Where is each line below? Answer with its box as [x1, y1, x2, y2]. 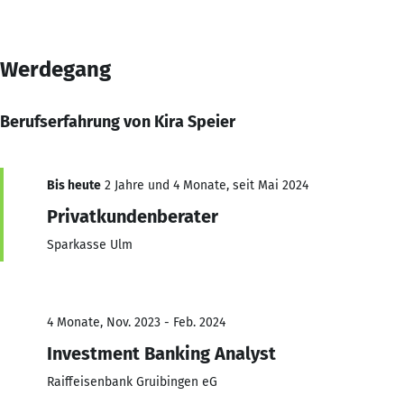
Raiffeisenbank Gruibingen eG [47, 373, 217, 390]
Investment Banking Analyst [47, 342, 276, 364]
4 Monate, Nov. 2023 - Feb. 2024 [47, 314, 225, 330]
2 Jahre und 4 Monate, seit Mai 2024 [101, 177, 308, 193]
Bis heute [47, 177, 101, 193]
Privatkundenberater [47, 205, 218, 227]
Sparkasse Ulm [47, 236, 133, 252]
